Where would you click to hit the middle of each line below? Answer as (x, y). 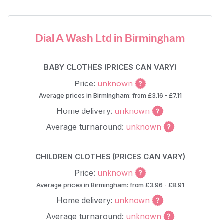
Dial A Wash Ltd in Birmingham (110, 37)
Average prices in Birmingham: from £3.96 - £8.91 (110, 185)
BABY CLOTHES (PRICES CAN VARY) (110, 67)
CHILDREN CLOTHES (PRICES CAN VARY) (110, 156)
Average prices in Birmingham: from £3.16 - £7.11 (110, 95)
